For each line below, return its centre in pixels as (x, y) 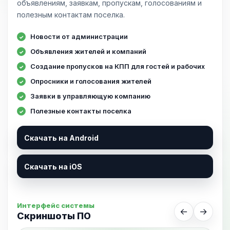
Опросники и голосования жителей (91, 81)
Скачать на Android (61, 138)
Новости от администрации (79, 36)
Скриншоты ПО (54, 216)
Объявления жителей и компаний (88, 51)
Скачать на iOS (53, 166)
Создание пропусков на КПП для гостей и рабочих (118, 66)
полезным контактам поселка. (71, 15)
